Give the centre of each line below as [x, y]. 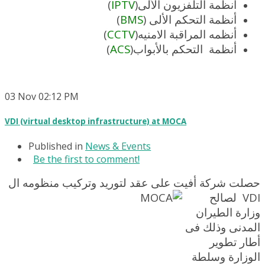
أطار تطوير [235, 242]
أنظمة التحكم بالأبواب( [183, 49]
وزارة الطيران [228, 212]
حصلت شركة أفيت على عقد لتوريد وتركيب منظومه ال [134, 183]
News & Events [118, 146]
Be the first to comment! [86, 159]
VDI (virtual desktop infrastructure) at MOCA [96, 121]
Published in [56, 146]
